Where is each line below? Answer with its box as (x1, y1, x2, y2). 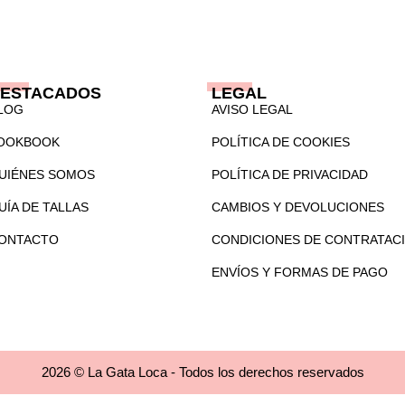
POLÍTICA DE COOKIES (211, 134, 350, 149)
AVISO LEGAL (211, 101, 293, 117)
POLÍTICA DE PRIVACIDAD (211, 166, 368, 182)
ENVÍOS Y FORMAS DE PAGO (211, 264, 388, 279)
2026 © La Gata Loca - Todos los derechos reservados (41, 364, 364, 380)
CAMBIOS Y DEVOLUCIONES (211, 199, 384, 214)
